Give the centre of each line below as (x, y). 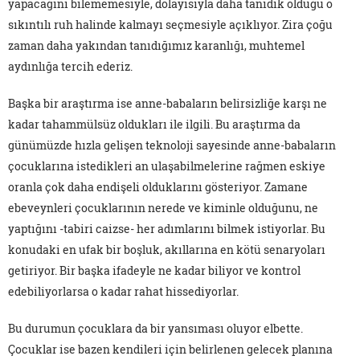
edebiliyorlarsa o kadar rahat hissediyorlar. (123, 292)
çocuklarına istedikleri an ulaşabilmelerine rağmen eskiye (167, 166)
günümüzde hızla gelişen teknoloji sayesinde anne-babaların (172, 145)
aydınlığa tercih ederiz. (70, 67)
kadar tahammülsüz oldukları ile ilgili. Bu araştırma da (154, 125)
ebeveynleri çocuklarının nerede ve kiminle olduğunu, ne (163, 208)
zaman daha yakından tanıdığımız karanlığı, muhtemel (156, 46)
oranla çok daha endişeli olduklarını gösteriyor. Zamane (158, 187)
